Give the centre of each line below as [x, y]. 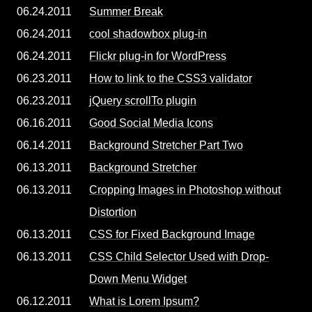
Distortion [113, 212]
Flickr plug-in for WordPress [158, 56]
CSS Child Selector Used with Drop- [179, 257]
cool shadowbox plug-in [148, 34]
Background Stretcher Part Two [166, 145]
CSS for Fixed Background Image [172, 234]
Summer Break [126, 11]
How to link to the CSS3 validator [171, 78]
